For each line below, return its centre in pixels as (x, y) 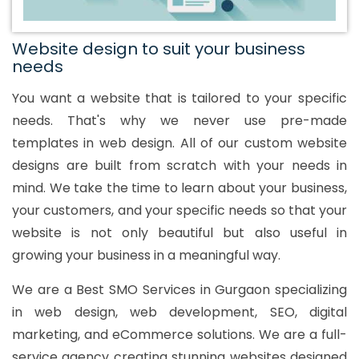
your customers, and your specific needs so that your (179, 211)
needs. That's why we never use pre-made (179, 121)
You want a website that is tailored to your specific (179, 99)
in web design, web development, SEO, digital (179, 313)
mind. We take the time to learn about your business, (179, 188)
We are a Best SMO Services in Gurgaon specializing (179, 290)
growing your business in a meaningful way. (146, 256)
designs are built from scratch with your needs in (179, 166)
